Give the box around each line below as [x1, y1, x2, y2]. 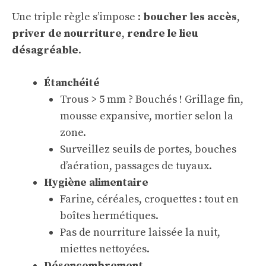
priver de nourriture [12, 27, 122, 40]
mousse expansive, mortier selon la [60, 109, 233, 123]
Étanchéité [44, 76, 100, 90]
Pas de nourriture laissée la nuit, [60, 226, 220, 239]
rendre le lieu [127, 27, 198, 40]
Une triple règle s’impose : [12, 10, 143, 24]
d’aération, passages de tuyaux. [60, 159, 212, 173]
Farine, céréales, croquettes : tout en [60, 192, 239, 206]
